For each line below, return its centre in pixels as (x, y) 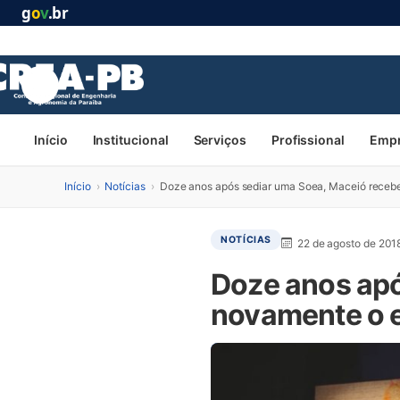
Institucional (130, 140)
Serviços (220, 140)
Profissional (308, 140)
